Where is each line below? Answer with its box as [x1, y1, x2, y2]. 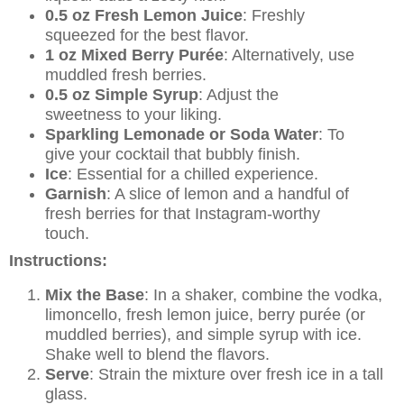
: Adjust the [197, 85, 279, 105]
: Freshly [242, 5, 305, 25]
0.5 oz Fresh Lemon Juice [44, 5, 243, 25]
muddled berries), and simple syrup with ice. [45, 325, 362, 344]
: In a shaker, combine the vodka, [144, 285, 382, 305]
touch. [44, 224, 89, 243]
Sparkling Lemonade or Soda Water [44, 124, 318, 144]
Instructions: [9, 251, 107, 271]
